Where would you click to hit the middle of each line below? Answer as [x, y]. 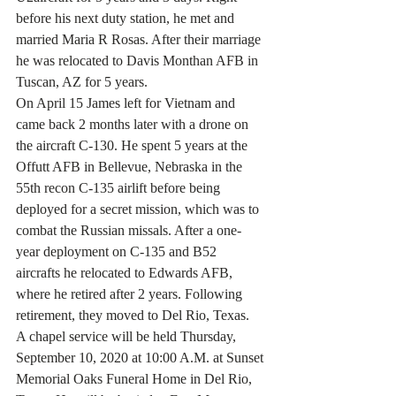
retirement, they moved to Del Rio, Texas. [133, 315]
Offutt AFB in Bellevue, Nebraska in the [131, 167]
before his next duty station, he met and [127, 18]
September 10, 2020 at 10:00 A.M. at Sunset [141, 358]
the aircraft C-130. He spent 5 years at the [133, 145]
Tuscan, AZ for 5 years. [82, 82]
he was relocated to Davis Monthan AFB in [139, 61]
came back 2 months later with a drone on [134, 124]
